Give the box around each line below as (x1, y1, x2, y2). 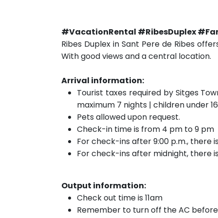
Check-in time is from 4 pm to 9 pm (77, 124, 214, 135)
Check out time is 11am (77, 192, 163, 203)
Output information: (61, 180, 146, 191)
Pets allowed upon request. (77, 111, 180, 123)
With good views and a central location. (61, 51, 211, 62)
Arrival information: (61, 75, 144, 86)
